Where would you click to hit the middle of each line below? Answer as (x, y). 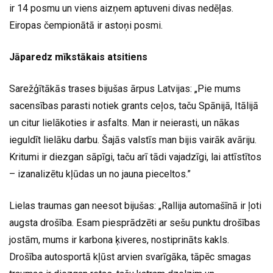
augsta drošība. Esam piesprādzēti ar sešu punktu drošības (135, 223)
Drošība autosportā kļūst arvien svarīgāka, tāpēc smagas (130, 257)
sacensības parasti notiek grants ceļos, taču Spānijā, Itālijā (134, 106)
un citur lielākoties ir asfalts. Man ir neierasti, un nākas (124, 123)
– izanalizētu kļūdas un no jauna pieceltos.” (100, 174)
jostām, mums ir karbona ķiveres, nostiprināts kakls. (119, 240)
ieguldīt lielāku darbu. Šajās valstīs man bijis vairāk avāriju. (133, 140)
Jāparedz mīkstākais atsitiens (78, 57)
